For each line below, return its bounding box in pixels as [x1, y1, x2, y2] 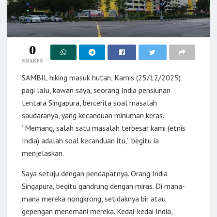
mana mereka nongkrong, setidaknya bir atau [22, 194, 166, 204]
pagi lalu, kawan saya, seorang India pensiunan [22, 85, 170, 95]
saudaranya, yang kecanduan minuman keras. [22, 110, 164, 121]
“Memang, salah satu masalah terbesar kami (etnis [22, 123, 186, 133]
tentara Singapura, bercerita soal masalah [22, 98, 157, 108]
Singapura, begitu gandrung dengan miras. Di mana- [22, 181, 185, 191]
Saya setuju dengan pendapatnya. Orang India [22, 169, 168, 179]
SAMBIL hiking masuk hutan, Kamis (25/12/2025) [22, 73, 181, 83]
